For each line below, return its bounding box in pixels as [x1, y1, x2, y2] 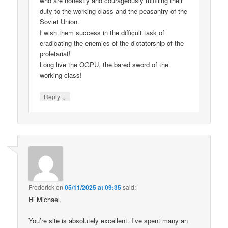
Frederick [28, 182, 55, 191]
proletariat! [40, 49, 71, 59]
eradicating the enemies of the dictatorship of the [40, 38, 184, 48]
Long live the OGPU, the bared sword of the [40, 60, 169, 70]
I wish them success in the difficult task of [40, 27, 165, 38]
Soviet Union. [40, 17, 80, 27]
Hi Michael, [28, 194, 62, 204]
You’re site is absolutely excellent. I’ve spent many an [28, 215, 188, 225]
